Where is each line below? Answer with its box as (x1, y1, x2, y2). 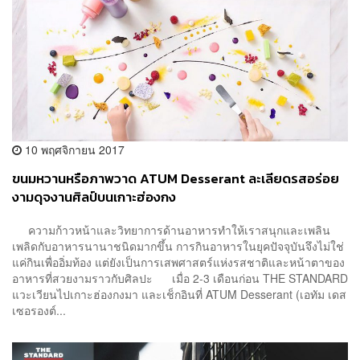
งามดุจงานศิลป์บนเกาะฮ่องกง (12, 186, 176, 207)
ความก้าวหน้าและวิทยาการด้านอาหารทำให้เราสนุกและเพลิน (12, 222, 330, 239)
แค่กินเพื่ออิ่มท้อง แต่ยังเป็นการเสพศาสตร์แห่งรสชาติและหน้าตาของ (12, 254, 345, 271)
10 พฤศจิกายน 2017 (22, 141, 125, 157)
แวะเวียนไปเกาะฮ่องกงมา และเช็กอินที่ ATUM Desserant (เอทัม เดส (12, 286, 346, 303)
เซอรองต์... (12, 302, 66, 319)
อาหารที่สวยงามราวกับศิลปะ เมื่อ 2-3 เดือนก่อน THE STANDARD (12, 270, 348, 287)
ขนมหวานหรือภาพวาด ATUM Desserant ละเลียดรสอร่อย (12, 168, 339, 189)
